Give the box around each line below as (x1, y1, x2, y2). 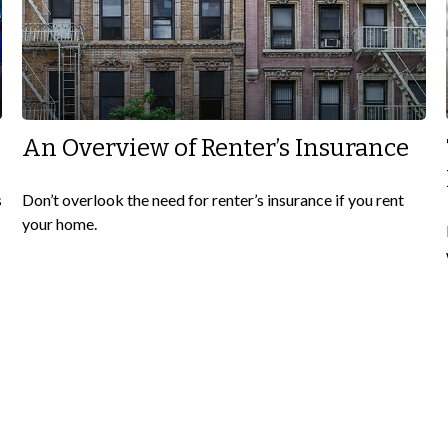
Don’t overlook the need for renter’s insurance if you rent (22, 190, 405, 210)
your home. (22, 214, 98, 234)
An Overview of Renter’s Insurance (22, 134, 410, 163)
